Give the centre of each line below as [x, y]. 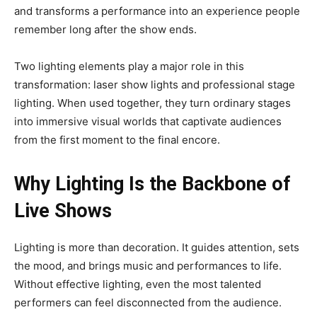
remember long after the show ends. [105, 30]
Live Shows [63, 211]
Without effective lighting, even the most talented [138, 284]
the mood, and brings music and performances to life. [148, 266]
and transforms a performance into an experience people [157, 11]
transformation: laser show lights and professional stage [155, 85]
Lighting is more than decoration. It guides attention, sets [157, 248]
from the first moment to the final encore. [117, 140]
